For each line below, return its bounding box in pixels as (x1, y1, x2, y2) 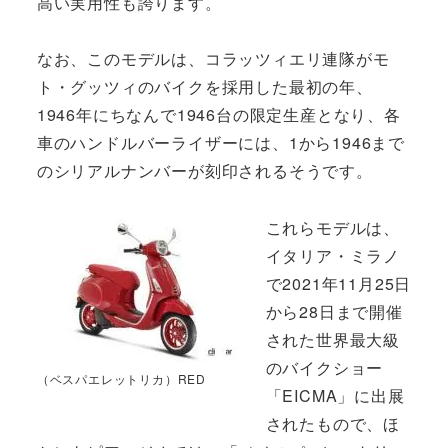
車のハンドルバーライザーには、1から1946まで (36, 131, 405, 155)
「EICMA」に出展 (265, 384, 405, 408)
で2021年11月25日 (265, 272, 412, 296)
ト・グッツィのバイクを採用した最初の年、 (36, 75, 373, 99)
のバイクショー (265, 356, 384, 380)
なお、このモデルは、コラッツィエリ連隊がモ (36, 47, 390, 71)
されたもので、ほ (265, 412, 400, 436)
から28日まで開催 (265, 300, 403, 324)
